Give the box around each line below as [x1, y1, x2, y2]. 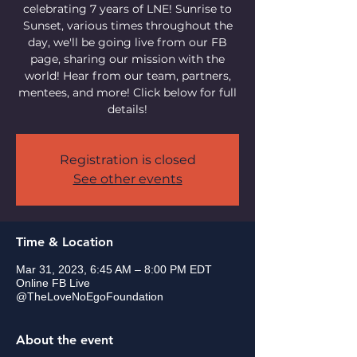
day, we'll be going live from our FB [28, 34, 227, 49]
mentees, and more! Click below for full [18, 84, 237, 100]
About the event [16, 331, 113, 347]
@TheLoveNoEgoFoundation [16, 289, 163, 303]
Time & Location [16, 233, 113, 249]
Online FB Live [16, 276, 90, 289]
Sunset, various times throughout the [22, 18, 233, 33]
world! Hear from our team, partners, [24, 68, 231, 83]
